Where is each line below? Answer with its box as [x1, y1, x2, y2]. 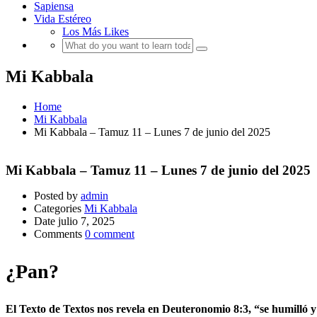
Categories [34, 202, 81, 215]
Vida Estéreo [34, 13, 91, 25]
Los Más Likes [62, 25, 129, 38]
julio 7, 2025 [58, 215, 115, 228]
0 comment [85, 228, 134, 241]
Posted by [34, 190, 78, 202]
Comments [34, 228, 82, 241]
